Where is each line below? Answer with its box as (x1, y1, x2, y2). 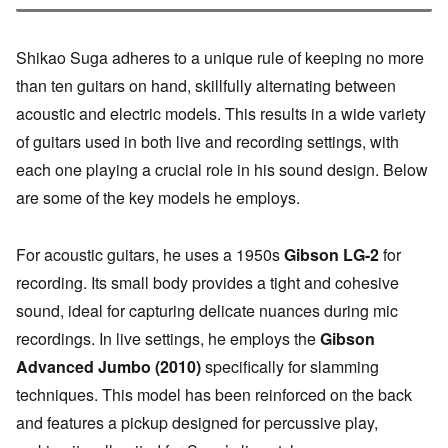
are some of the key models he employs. (16, 186, 300, 210)
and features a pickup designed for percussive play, (16, 411, 378, 435)
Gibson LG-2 (284, 243, 379, 267)
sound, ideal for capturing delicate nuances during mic (16, 299, 398, 323)
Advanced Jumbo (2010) (16, 355, 201, 379)
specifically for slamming (201, 355, 379, 379)
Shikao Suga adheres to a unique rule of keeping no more (16, 46, 424, 70)
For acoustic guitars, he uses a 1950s (16, 243, 284, 267)
